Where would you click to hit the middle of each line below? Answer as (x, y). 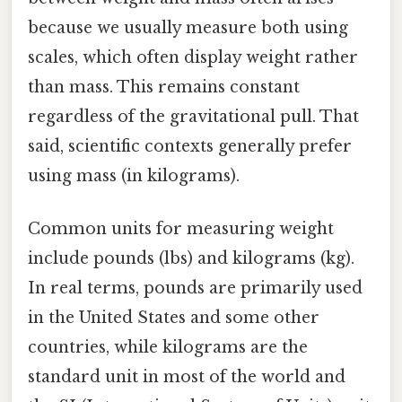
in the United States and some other (174, 318)
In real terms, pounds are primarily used (195, 288)
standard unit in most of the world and (187, 377)
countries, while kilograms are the (168, 348)
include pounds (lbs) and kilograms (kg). (191, 259)
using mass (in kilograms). (134, 176)
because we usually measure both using (188, 28)
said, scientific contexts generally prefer (190, 147)
